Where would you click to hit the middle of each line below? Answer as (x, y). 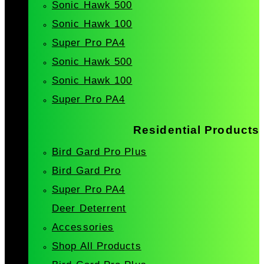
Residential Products (196, 130)
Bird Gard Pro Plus (99, 152)
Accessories (83, 227)
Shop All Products (97, 246)
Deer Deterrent (89, 209)
